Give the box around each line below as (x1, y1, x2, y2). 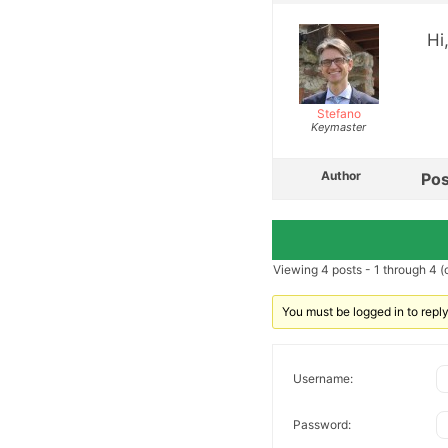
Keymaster (311, 119, 366, 134)
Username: (293, 371, 353, 387)
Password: (293, 417, 351, 433)
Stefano (316, 105, 361, 121)
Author (321, 167, 361, 183)
